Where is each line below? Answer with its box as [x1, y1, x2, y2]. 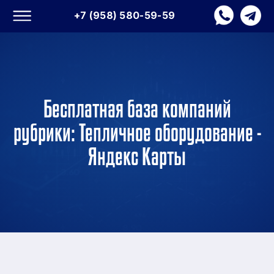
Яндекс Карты [88, 143, 186, 169]
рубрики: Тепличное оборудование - [13, 119, 261, 146]
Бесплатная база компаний [43, 95, 231, 122]
